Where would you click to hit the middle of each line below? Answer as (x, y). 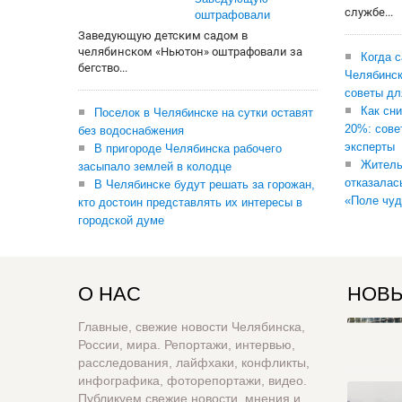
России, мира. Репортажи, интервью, (187, 345)
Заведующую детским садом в (163, 35)
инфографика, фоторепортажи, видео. (192, 380)
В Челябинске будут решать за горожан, (205, 184)
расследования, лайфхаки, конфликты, (194, 363)
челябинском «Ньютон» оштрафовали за (190, 52)
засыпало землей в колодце (155, 166)
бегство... (103, 68)
